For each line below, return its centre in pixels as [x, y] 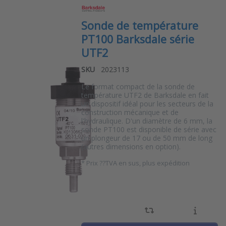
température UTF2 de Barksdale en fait [145, 95]
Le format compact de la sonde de [138, 87]
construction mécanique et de [130, 112]
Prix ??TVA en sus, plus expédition [138, 163]
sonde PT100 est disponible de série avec [149, 130]
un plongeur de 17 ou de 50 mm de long [147, 138]
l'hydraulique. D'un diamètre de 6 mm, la [147, 121]
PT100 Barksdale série [137, 39]
